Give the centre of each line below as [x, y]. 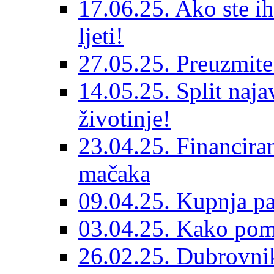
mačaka [114, 173]
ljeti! [101, 35]
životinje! [124, 118]
